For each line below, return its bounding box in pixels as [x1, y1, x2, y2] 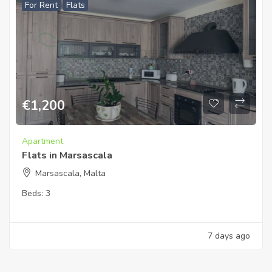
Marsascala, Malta [35, 167, 106, 179]
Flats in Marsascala [22, 148, 112, 162]
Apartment [22, 135, 63, 147]
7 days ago [208, 229, 250, 242]
